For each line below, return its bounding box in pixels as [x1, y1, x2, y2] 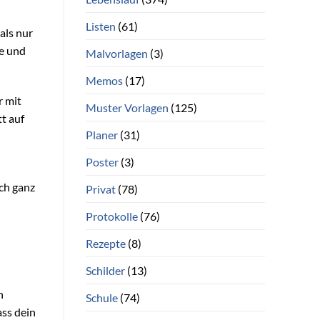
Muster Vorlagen [85, 100, 169, 114]
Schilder [85, 263, 125, 277]
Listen [85, 19, 116, 33]
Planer [85, 127, 118, 141]
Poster [85, 154, 119, 169]
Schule [85, 290, 118, 304]
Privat [85, 181, 116, 196]
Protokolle [85, 209, 138, 223]
